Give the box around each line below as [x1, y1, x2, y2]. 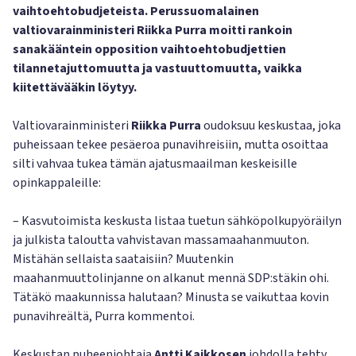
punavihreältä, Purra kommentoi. [13, 308, 195, 325]
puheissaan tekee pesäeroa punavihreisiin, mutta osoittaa [13, 136, 328, 153]
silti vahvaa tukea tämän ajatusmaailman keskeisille [13, 155, 297, 172]
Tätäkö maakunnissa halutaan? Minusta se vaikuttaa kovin [13, 288, 329, 306]
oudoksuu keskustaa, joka [201, 117, 341, 134]
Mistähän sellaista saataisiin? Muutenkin [13, 250, 234, 268]
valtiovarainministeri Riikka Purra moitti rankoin [13, 21, 292, 39]
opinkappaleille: [13, 174, 101, 192]
